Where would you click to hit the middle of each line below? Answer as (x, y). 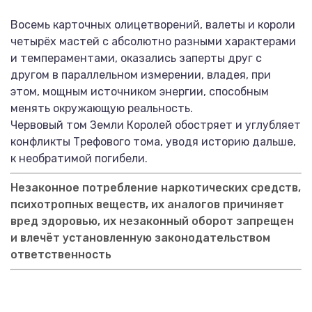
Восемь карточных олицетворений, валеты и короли (153, 25)
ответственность (61, 255)
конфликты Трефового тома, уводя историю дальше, (153, 142)
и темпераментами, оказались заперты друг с (136, 58)
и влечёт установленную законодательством (140, 238)
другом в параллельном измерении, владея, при (141, 75)
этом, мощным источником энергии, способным (140, 92)
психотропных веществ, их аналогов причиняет (147, 204)
